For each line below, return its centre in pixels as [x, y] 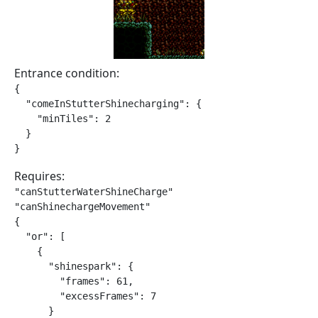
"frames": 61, [74, 281]
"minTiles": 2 [62, 119]
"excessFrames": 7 [85, 296]
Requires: [39, 176]
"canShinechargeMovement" [82, 207]
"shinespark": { [74, 266]
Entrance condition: [67, 73]
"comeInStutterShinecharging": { [108, 104]
